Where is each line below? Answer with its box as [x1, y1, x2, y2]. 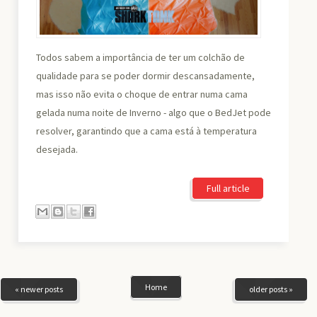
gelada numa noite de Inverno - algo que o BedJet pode [36, 106, 272, 120]
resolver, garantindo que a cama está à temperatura [36, 125, 258, 138]
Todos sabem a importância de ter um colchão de [36, 51, 246, 64]
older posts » [248, 284, 293, 295]
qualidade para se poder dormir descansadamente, [36, 69, 255, 83]
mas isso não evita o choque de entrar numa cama [36, 88, 248, 101]
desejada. [36, 143, 79, 156]
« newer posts [15, 284, 63, 295]
